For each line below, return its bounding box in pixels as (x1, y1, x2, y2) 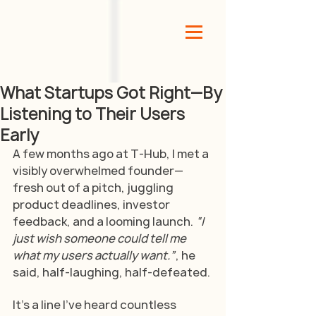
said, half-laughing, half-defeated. (13, 265, 210, 280)
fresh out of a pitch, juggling (13, 180, 176, 195)
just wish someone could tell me (13, 231, 188, 246)
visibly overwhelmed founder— (13, 163, 183, 178)
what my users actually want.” (13, 248, 176, 263)
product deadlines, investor (13, 197, 172, 212)
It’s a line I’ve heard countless (13, 297, 178, 312)
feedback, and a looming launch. (13, 214, 193, 229)
